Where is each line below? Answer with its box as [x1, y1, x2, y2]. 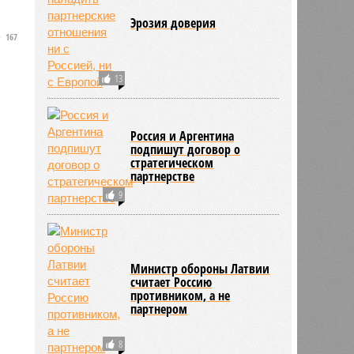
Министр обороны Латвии [130, 259, 270, 277]
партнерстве [130, 167, 195, 185]
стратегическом [130, 153, 214, 171]
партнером [130, 299, 188, 318]
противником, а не [130, 286, 231, 304]
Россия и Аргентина [130, 126, 235, 145]
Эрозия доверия [130, 13, 217, 32]
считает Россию [130, 273, 213, 291]
